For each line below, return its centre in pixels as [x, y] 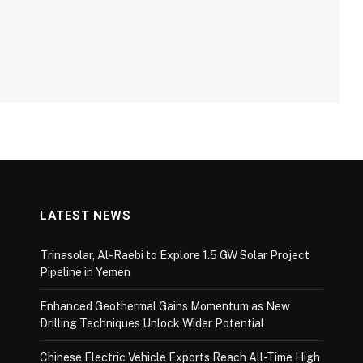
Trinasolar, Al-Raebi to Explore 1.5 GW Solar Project [175, 255]
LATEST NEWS [85, 215]
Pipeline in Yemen [85, 272]
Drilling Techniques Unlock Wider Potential [152, 323]
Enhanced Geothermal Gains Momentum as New [165, 306]
